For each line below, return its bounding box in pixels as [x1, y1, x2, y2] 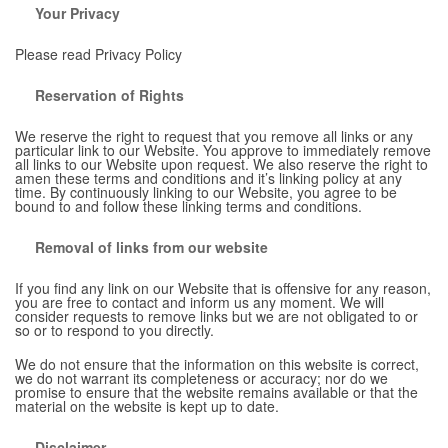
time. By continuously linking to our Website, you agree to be [15, 181, 397, 202]
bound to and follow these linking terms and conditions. [15, 195, 362, 216]
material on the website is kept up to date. [15, 395, 279, 416]
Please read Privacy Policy [15, 43, 182, 64]
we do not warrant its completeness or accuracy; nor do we [15, 367, 388, 388]
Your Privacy [35, 2, 120, 23]
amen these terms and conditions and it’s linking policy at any [15, 167, 402, 188]
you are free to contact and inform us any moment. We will [15, 291, 384, 312]
